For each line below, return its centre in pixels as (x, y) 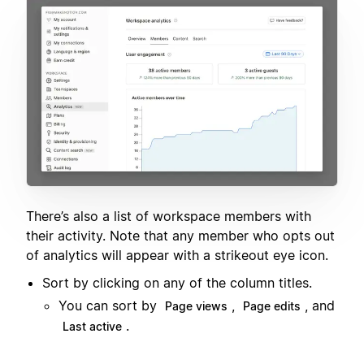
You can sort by (110, 306)
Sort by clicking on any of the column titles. (177, 283)
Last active (92, 327)
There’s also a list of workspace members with (169, 216)
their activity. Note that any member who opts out (180, 235)
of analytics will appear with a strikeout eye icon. (177, 255)
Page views (196, 306)
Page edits (272, 306)
